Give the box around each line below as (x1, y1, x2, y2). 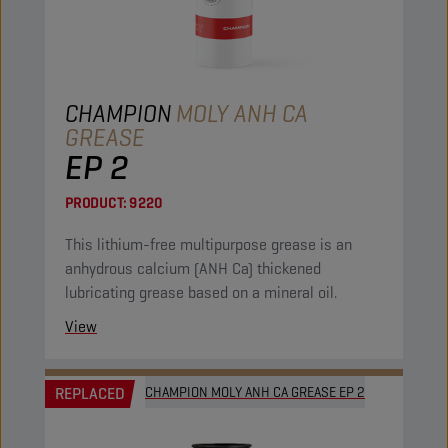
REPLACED (55, 383, 125, 404)
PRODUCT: (65, 194, 126, 212)
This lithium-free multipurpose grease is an (65, 234, 352, 255)
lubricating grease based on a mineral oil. (65, 282, 337, 303)
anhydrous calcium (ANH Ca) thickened (65, 258, 321, 279)
